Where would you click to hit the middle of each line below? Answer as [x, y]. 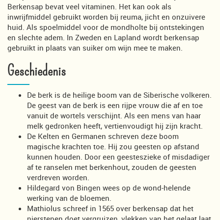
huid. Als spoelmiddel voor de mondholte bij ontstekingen [106, 27]
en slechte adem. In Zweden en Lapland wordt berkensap [103, 37]
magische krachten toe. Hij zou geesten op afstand [113, 146]
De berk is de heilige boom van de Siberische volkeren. [119, 95]
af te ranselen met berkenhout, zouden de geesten [112, 167]
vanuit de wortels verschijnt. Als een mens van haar [114, 115]
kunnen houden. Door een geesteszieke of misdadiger [118, 156]
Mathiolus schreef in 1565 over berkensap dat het [110, 208]
